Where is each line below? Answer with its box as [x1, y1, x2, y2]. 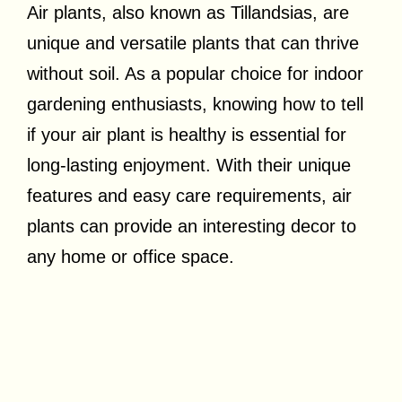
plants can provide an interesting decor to [27, 216, 356, 237]
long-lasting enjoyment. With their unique [27, 155, 351, 176]
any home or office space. [27, 247, 234, 267]
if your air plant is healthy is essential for [27, 125, 346, 145]
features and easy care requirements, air [27, 186, 352, 206]
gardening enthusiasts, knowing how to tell [27, 94, 363, 115]
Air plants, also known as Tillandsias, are [27, 3, 349, 23]
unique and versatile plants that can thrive [27, 33, 359, 54]
